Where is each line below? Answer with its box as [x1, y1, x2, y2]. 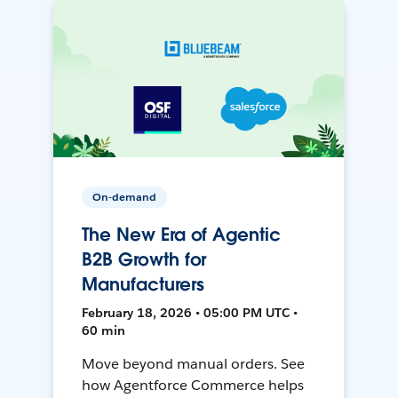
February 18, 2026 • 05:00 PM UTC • [82, 305, 298, 322]
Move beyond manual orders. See [82, 354, 305, 374]
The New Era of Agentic [82, 223, 281, 247]
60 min [82, 322, 126, 339]
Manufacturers [82, 273, 204, 297]
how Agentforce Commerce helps [82, 376, 304, 395]
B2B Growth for [82, 248, 207, 272]
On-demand [92, 189, 157, 205]
